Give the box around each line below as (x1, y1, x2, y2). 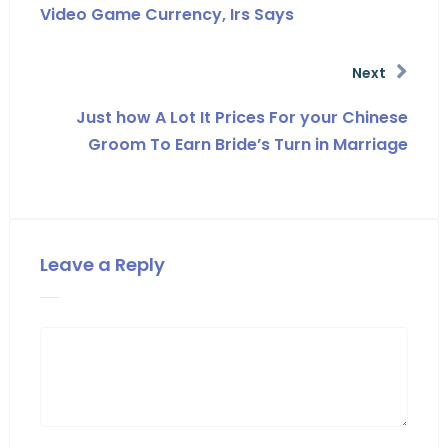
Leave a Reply (39, 251, 165, 277)
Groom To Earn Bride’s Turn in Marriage (88, 132, 409, 156)
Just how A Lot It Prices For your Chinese (76, 105, 409, 129)
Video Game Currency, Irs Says (39, 2, 294, 26)
